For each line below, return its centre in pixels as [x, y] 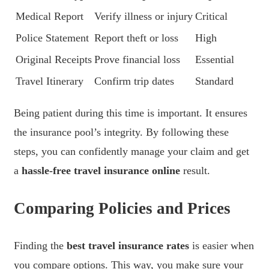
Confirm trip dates [134, 81]
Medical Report [50, 17]
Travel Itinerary [50, 81]
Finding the [40, 246]
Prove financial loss [137, 60]
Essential [215, 60]
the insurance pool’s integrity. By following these [121, 132]
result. [195, 171]
